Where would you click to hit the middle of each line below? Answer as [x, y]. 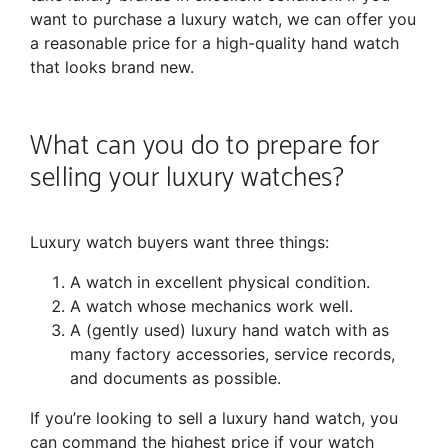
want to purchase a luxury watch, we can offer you [223, 19]
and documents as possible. [175, 378]
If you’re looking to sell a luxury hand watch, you [214, 418]
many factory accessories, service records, [232, 354]
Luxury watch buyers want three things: [179, 242]
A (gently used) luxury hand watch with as [229, 330]
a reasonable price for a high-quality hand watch [214, 43]
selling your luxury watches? [187, 179]
